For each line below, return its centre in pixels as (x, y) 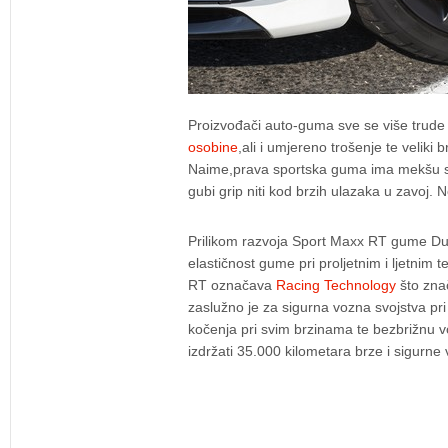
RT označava (232, 285)
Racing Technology (336, 285)
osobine (213, 147)
